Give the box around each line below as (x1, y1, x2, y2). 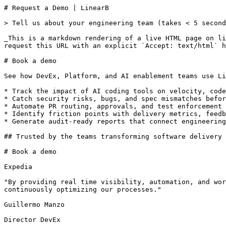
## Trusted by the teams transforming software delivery (4, 133, 222, 140)
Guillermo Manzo (4, 201, 65, 208)
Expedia (4, 163, 32, 171)
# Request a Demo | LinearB (4, 4, 109, 12)
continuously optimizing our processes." (4, 186, 161, 193)
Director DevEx (4, 216, 61, 223)
